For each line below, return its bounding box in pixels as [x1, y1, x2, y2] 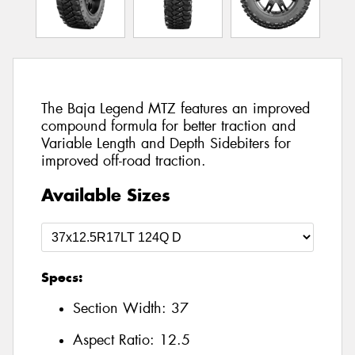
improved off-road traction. [41, 151, 206, 171]
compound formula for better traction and [41, 116, 296, 136]
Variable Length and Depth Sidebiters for [41, 134, 291, 154]
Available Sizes [41, 183, 170, 206]
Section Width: [73, 299, 171, 319]
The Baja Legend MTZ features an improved [41, 99, 310, 119]
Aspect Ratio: [73, 330, 159, 350]
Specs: [41, 268, 82, 286]
